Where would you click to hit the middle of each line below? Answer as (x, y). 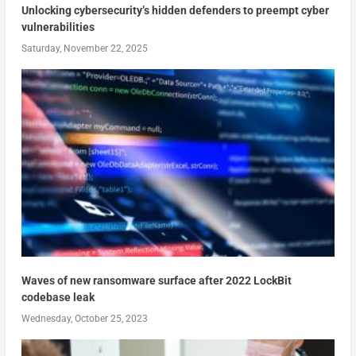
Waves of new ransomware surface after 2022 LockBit (156, 280)
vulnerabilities (58, 27)
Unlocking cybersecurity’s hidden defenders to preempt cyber (175, 10)
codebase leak (58, 297)
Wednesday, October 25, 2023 (84, 318)
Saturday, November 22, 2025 (84, 48)
